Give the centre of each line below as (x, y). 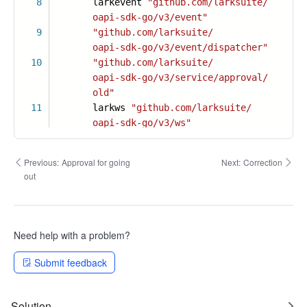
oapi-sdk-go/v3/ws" (142, 123)
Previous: (41, 162)
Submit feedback (71, 262)
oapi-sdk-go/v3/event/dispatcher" (180, 47)
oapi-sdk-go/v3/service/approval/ (180, 77)
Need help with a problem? (72, 235)
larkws (90, 108)
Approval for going (96, 162)
